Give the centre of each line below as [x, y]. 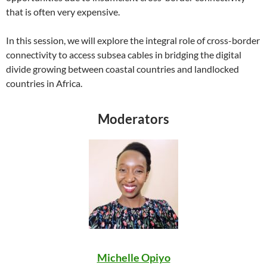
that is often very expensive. [63, 12]
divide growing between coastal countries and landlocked [122, 69]
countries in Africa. [44, 83]
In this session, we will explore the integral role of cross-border [133, 40]
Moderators [133, 119]
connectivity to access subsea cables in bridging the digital [124, 55]
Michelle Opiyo [133, 257]
